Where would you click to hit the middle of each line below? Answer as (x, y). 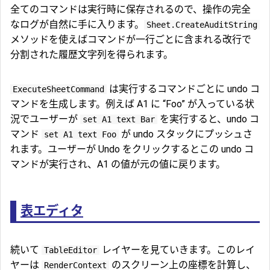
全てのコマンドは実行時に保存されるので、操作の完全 (130, 10)
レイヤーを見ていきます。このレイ (177, 250)
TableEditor (71, 250)
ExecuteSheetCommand (58, 89)
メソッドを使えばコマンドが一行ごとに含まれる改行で (131, 40)
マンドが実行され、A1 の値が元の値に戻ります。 (118, 165)
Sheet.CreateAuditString (202, 25)
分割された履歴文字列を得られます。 (92, 55)
